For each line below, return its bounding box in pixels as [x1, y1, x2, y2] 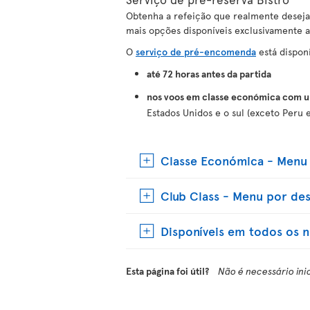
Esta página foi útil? [126, 264, 211, 277]
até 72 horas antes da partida [147, 67, 271, 80]
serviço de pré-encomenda [136, 45, 256, 58]
